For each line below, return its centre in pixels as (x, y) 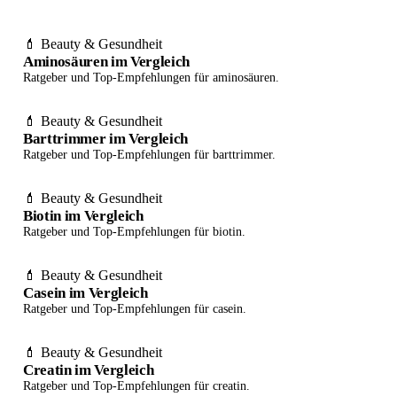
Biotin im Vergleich (83, 215)
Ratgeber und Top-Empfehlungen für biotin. (134, 231)
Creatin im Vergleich (89, 370)
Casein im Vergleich (86, 292)
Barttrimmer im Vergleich (105, 138)
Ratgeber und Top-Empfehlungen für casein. (135, 308)
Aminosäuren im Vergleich (106, 61)
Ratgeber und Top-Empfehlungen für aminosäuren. (151, 77)
